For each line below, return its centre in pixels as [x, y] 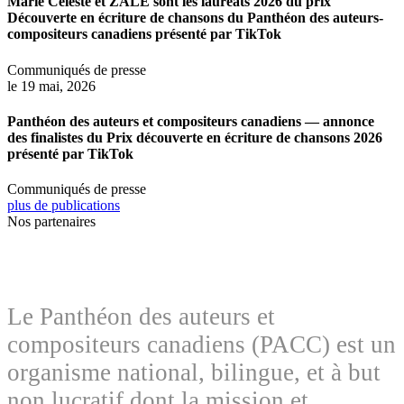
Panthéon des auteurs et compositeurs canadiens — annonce [191, 121]
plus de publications [64, 206]
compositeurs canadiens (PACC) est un [202, 345]
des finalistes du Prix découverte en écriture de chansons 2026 [195, 137]
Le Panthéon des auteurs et [141, 317]
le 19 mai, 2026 [51, 86]
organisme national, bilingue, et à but [194, 373]
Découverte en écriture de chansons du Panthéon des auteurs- [195, 18]
